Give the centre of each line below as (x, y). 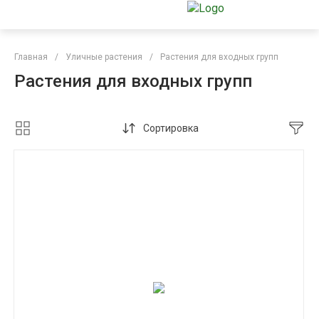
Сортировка (171, 128)
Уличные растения (104, 57)
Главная (31, 57)
